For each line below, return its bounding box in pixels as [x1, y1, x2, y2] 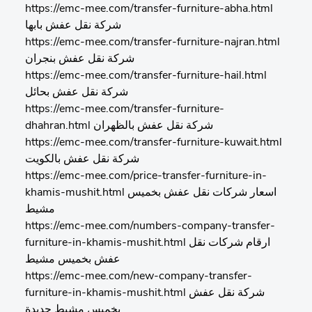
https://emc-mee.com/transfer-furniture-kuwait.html [25, 137, 282, 148]
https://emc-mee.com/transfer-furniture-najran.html [25, 37, 280, 48]
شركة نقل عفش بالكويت [25, 154, 139, 165]
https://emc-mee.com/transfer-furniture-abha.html [25, 3, 273, 15]
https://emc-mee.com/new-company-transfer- [25, 271, 252, 282]
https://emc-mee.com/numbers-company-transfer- [25, 221, 275, 232]
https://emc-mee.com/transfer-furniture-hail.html [25, 70, 267, 81]
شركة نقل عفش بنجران [25, 54, 134, 65]
